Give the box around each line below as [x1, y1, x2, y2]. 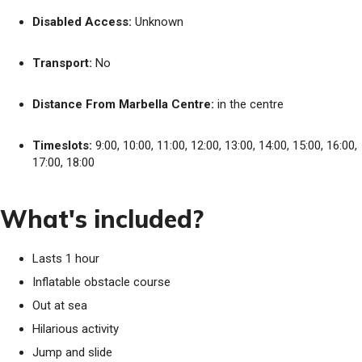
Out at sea [32, 298, 87, 313]
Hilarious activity [32, 322, 119, 336]
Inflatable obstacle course [32, 275, 170, 289]
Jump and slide [32, 345, 112, 360]
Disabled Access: [32, 15, 132, 29]
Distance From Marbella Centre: [32, 97, 214, 112]
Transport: [32, 56, 92, 70]
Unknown [132, 15, 183, 29]
